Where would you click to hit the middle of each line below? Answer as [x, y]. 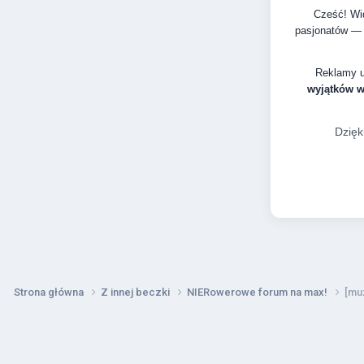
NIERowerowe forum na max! [258, 292]
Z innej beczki [136, 292]
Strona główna [50, 292]
